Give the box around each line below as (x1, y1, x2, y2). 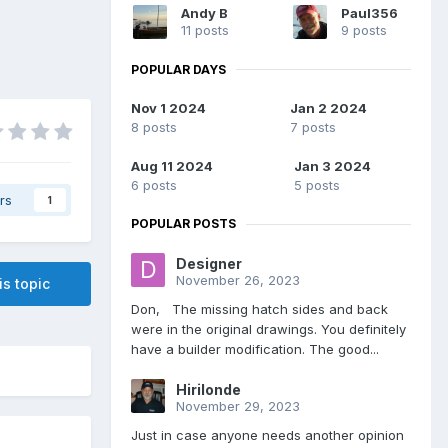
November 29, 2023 (176, 398, 300, 415)
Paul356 (341, 4, 398, 21)
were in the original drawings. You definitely (131, 321, 406, 338)
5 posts (293, 177, 340, 194)
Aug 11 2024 (131, 158, 213, 175)
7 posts (290, 119, 336, 136)
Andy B (181, 4, 228, 21)
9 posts (341, 21, 387, 38)
